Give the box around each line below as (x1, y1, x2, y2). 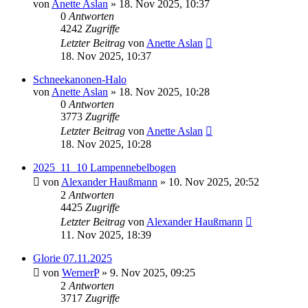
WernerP (62, 267, 99, 279)
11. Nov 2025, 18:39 (60, 229, 151, 241)
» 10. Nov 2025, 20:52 (157, 176, 259, 188)
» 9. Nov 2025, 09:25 (99, 267, 195, 279)
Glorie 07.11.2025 (33, 252, 112, 265)
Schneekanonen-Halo (33, 74, 126, 86)
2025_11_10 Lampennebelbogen (33, 162, 176, 174)
